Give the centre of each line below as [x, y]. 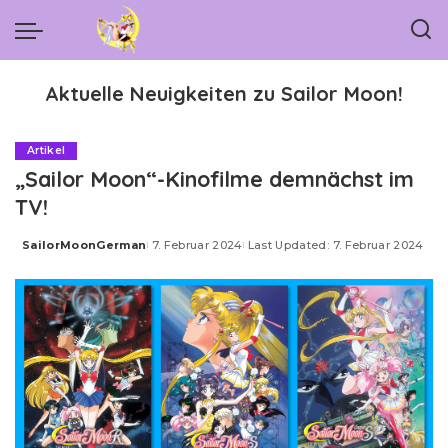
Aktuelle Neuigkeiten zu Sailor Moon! [224, 93]
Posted [45, 252]
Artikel [46, 150]
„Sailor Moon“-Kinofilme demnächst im [214, 178]
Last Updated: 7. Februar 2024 [335, 245]
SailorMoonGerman [84, 245]
